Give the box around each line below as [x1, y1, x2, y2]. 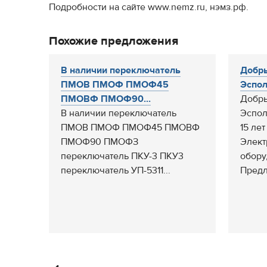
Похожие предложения [49, 33, 178, 48]
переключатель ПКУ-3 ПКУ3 [61, 150, 184, 162]
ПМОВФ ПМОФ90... [61, 93, 151, 105]
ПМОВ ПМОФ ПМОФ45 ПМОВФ [61, 122, 200, 133]
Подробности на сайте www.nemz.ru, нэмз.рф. [49, 1, 249, 13]
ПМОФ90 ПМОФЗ [61, 136, 138, 148]
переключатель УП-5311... [61, 164, 170, 176]
